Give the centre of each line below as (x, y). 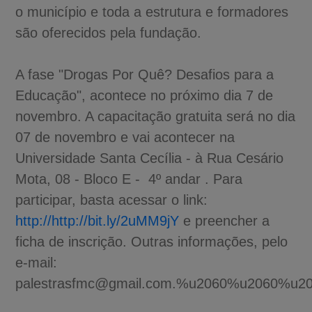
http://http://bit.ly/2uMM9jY (97, 220)
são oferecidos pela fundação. (109, 32)
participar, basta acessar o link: (112, 200)
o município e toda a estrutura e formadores (152, 11)
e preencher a (225, 220)
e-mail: (37, 262)
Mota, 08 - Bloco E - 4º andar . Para (129, 179)
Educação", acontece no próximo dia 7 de (145, 95)
